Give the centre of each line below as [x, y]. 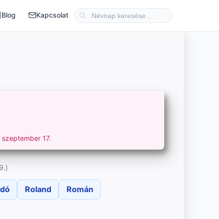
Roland [38, 189]
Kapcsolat [53, 15]
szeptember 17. [27, 138]
